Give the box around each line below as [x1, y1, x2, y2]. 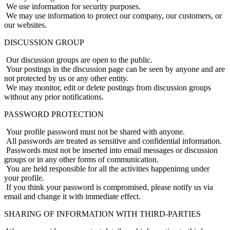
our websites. [4, 20, 47, 29]
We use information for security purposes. [4, 2, 141, 11]
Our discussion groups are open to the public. [4, 55, 152, 64]
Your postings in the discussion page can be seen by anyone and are [4, 64, 225, 73]
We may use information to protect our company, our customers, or [4, 11, 222, 20]
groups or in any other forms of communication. [4, 155, 159, 164]
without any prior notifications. [4, 92, 104, 101]
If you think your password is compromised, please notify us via [4, 182, 213, 191]
